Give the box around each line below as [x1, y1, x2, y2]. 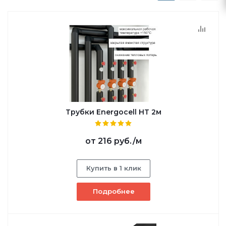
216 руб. [98, 136, 133, 146]
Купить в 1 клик [86, 163, 141, 172]
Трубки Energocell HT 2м [66, 107, 161, 117]
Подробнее [92, 187, 135, 195]
